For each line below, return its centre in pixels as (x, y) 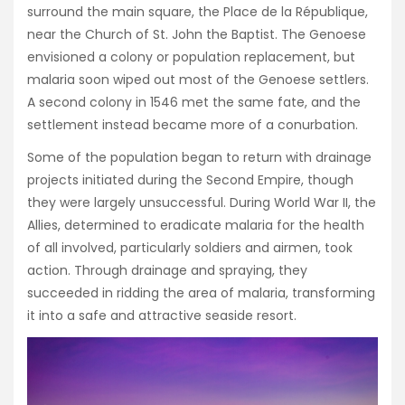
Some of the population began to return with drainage (199, 158)
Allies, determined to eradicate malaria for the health (196, 226)
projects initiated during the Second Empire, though (190, 180)
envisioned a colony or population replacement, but (191, 57)
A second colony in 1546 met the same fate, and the (194, 103)
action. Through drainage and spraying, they (167, 271)
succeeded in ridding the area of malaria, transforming (201, 293)
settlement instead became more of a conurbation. (193, 125)
